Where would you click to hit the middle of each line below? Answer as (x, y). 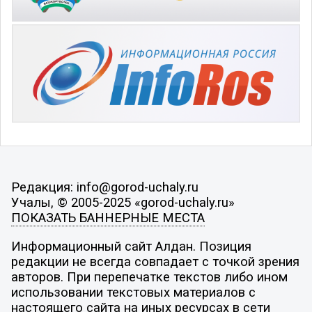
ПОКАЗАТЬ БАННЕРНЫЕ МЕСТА (108, 218)
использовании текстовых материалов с (133, 293)
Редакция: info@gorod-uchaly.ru (104, 187)
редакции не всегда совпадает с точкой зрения (155, 262)
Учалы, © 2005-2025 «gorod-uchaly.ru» (123, 202)
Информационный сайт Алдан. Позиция (131, 247)
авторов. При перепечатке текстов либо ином (149, 278)
